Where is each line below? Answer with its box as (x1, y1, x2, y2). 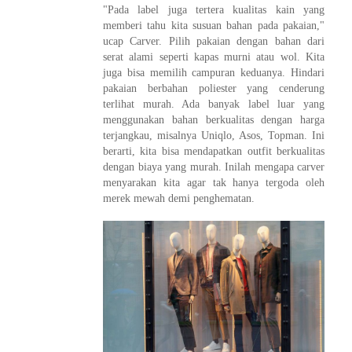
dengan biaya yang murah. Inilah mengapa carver (103, 160, 324, 173)
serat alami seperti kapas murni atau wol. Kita (103, 50, 324, 63)
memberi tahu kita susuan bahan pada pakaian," (103, 19, 324, 31)
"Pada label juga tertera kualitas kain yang (103, 3, 324, 16)
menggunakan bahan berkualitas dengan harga (103, 113, 324, 126)
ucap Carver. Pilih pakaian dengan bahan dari (103, 35, 324, 47)
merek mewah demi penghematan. (103, 192, 255, 204)
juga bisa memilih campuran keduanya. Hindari (103, 66, 324, 79)
